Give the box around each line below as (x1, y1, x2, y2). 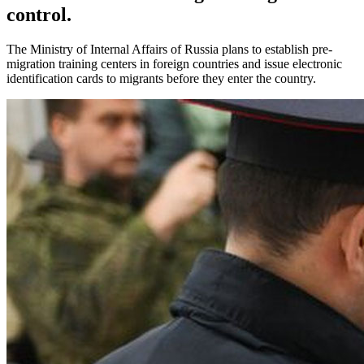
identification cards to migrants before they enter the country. (6, 71, 316, 85)
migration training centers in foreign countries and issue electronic (6, 56, 342, 71)
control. (6, 3, 71, 25)
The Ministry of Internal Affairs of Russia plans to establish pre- (6, 41, 332, 56)
